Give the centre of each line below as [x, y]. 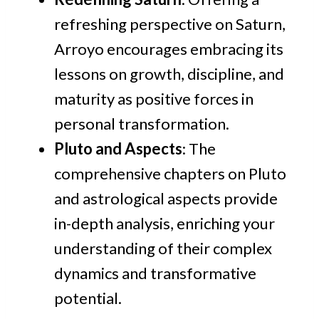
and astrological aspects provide [166, 199]
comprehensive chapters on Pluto [170, 174]
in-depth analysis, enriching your [164, 224]
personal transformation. [142, 124]
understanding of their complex [163, 249]
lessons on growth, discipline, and [169, 74]
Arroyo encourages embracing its [169, 49]
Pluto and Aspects [118, 149]
